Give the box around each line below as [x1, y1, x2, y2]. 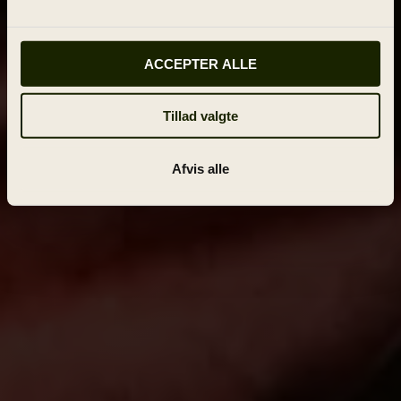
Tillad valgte [163, 107, 238, 124]
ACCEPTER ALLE [144, 55, 257, 72]
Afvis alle [172, 160, 229, 176]
